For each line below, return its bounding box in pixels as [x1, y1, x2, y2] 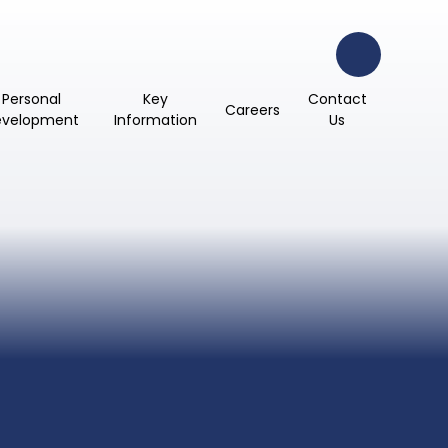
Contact [307, 89, 367, 110]
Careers [224, 99, 280, 120]
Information [113, 110, 197, 131]
